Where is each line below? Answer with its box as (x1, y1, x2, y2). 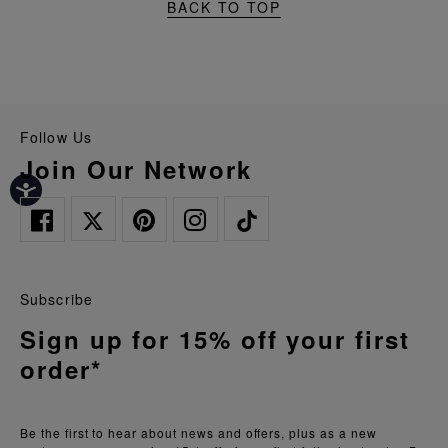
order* (20, 351, 102, 386)
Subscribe (20, 288, 94, 309)
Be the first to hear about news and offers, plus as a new (20, 423, 377, 441)
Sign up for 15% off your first (20, 321, 410, 356)
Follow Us (30, 126, 93, 147)
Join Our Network (34, 151, 252, 186)
